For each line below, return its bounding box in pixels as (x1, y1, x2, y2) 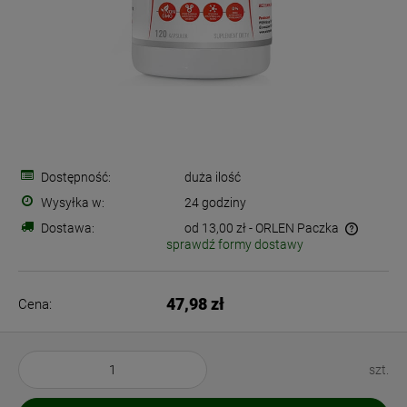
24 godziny (184, 195, 247, 210)
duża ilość (184, 170, 242, 184)
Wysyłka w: (41, 195, 104, 210)
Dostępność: (41, 170, 111, 184)
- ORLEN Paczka (249, 221, 342, 235)
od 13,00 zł (184, 221, 247, 235)
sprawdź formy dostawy (166, 237, 304, 252)
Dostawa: (41, 221, 94, 235)
